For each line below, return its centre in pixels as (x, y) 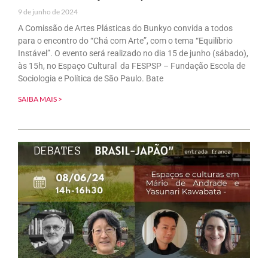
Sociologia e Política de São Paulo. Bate (91, 78)
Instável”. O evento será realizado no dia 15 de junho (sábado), (133, 53)
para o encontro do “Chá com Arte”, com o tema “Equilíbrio (125, 40)
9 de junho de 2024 (48, 11)
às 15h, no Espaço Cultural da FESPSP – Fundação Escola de (132, 66)
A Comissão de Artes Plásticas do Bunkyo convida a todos (125, 28)
